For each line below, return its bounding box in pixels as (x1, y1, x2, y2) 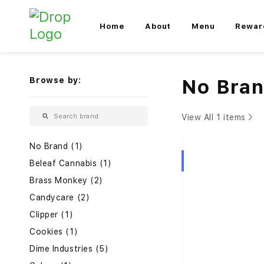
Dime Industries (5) (29, 244, 109, 253)
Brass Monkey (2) (29, 176, 103, 185)
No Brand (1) (29, 141, 83, 151)
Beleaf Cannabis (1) (29, 159, 112, 168)
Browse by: (29, 75, 81, 85)
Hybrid (146, 157, 171, 165)
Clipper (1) (29, 210, 74, 219)
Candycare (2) (29, 193, 90, 202)
